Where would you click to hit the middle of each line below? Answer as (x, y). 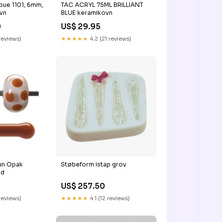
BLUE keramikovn (86, 12)
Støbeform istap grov (93, 164)
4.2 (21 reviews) (110, 38)
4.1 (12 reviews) (109, 198)
